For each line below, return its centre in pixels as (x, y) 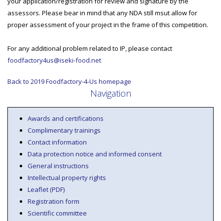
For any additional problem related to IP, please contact (90, 48)
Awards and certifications (66, 118)
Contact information (57, 142)
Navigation (110, 93)
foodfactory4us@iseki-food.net (54, 60)
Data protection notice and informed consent (95, 154)
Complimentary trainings (64, 130)
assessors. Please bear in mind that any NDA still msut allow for (102, 13)
